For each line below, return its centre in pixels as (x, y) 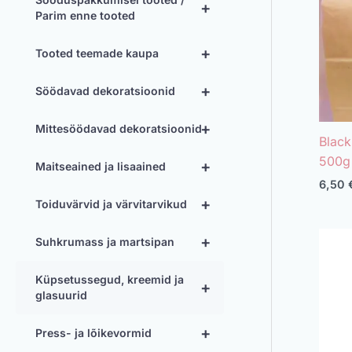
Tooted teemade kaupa (97, 53)
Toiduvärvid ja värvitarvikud (111, 204)
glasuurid (61, 295)
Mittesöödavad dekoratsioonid (119, 128)
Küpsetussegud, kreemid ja (110, 279)
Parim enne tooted (85, 15)
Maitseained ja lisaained (101, 166)
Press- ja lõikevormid (93, 333)
